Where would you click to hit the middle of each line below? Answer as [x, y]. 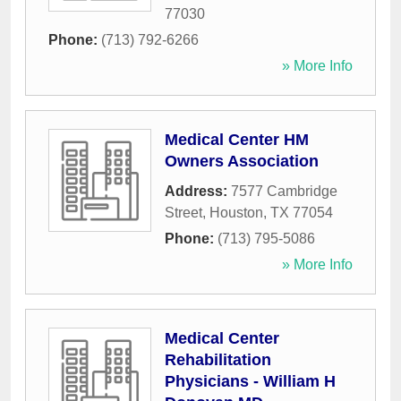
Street [183, 213]
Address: [198, 192]
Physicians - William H [250, 382]
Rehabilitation [218, 360]
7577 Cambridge [284, 192]
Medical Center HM [237, 140]
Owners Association [242, 162]
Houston [236, 213]
